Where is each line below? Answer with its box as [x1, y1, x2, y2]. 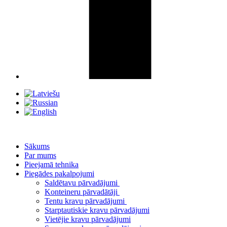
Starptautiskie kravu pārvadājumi [45, 206, 149, 215]
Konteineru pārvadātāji [45, 187, 120, 197]
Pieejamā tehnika [24, 160, 79, 169]
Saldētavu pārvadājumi [45, 178, 120, 187]
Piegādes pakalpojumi [24, 169, 94, 178]
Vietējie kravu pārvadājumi [45, 215, 131, 224]
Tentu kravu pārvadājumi [45, 197, 127, 206]
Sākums [24, 142, 50, 151]
